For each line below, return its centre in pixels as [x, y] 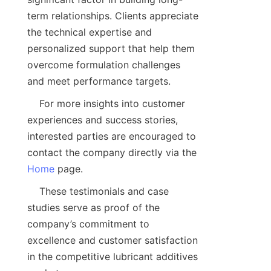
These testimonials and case [33, 191]
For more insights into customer [33, 104]
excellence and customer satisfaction [113, 240]
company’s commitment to [88, 224]
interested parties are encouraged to [112, 136]
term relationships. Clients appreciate [113, 16]
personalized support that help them [111, 49]
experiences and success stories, [103, 120]
